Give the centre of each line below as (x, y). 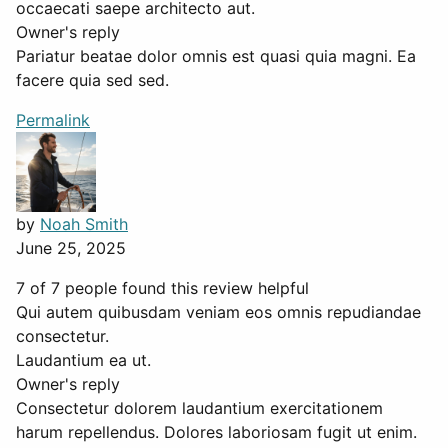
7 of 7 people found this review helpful (162, 288)
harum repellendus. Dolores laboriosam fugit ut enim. (216, 432)
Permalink (53, 120)
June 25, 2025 (71, 248)
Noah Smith (84, 224)
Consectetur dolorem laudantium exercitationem (199, 408)
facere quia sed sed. (92, 80)
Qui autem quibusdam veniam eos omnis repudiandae (218, 312)
